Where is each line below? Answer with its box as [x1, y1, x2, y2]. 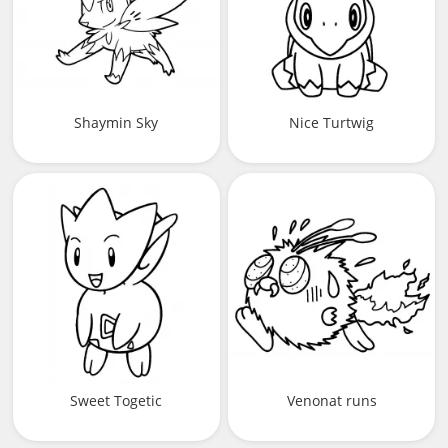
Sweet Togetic [70, 390, 163, 410]
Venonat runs [286, 390, 377, 410]
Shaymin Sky [74, 113, 159, 133]
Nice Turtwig [289, 113, 374, 133]
